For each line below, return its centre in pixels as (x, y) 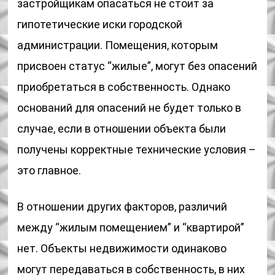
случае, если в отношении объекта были (122, 129)
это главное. (49, 170)
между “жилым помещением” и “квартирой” (131, 227)
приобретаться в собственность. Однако (124, 87)
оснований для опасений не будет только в (130, 108)
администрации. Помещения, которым (118, 45)
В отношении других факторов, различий (122, 207)
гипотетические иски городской (100, 24)
